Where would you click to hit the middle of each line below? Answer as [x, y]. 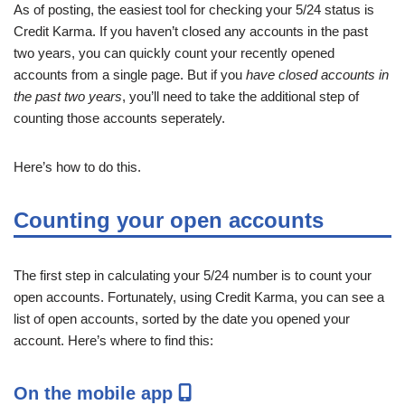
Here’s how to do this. [77, 166]
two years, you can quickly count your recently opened [174, 52]
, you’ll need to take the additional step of [240, 96]
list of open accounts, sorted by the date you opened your [182, 318]
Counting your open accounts [169, 220]
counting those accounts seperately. [119, 118]
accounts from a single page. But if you [130, 74]
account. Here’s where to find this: [113, 340]
